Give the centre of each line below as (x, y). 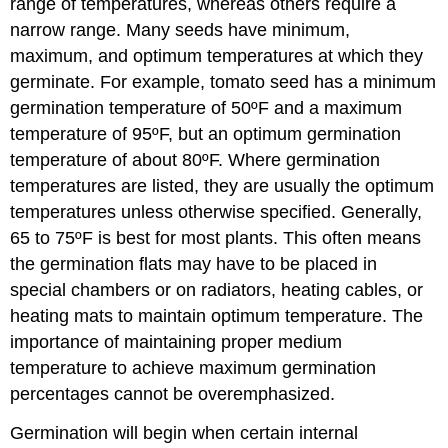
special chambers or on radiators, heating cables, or (217, 289)
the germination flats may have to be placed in (194, 263)
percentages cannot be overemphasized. (173, 393)
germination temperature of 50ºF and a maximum (206, 107)
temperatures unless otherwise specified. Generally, (216, 211)
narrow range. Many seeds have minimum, (180, 29)
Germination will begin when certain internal (184, 432)
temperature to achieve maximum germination (193, 367)
